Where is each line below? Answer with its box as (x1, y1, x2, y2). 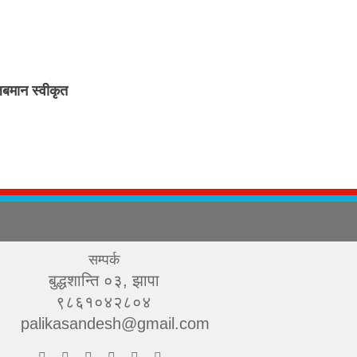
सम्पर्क (88, 252, 120, 269)
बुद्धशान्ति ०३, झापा (48, 272, 159, 290)
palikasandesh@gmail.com (21, 315, 210, 333)
